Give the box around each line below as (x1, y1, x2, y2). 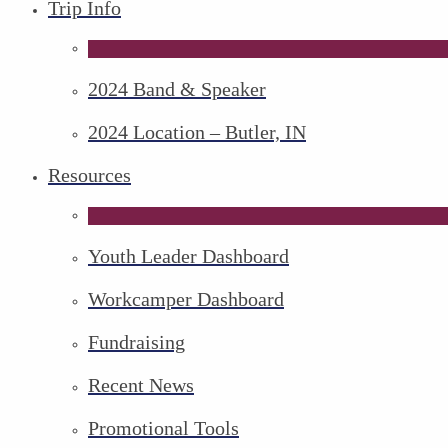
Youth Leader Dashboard (100, 245, 289, 267)
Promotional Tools (99, 417, 239, 439)
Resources (61, 164, 131, 186)
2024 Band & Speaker (98, 78, 266, 100)
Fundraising (99, 331, 185, 353)
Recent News (101, 374, 194, 396)
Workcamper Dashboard (105, 288, 284, 310)
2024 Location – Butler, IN (98, 121, 306, 143)
